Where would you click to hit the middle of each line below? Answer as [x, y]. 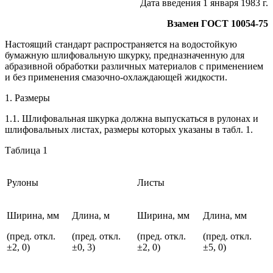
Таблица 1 [26, 150]
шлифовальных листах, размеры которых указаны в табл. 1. [129, 129]
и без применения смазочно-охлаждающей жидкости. [116, 77]
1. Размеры [27, 97]
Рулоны [23, 182]
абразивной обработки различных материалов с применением [134, 66]
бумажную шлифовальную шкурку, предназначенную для [125, 55]
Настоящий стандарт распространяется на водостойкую [121, 44]
